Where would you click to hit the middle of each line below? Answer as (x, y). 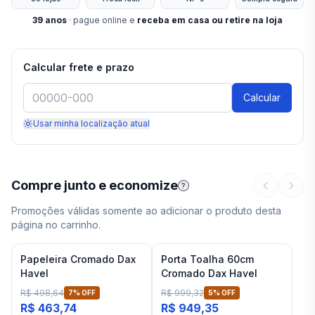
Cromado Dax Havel (209, 273)
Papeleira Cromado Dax (78, 259)
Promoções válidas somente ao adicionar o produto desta (146, 211)
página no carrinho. (56, 225)
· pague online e (102, 20)
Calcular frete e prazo (79, 67)
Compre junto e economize (95, 185)
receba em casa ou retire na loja (210, 20)
